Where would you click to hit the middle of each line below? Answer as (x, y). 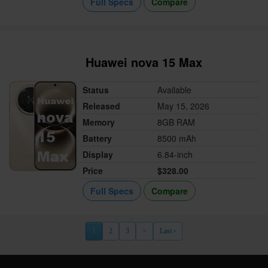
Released (102, 106)
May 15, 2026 (184, 106)
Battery (98, 138)
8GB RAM (176, 122)
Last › (168, 231)
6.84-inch (175, 155)
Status (96, 90)
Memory (99, 122)
